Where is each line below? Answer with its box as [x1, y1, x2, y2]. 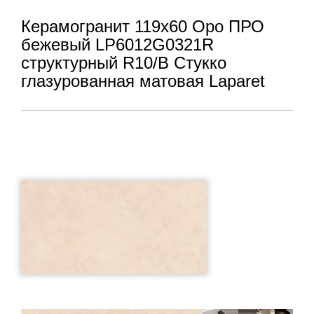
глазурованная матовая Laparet [21, 71, 265, 90]
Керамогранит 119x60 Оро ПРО [21, 17, 264, 36]
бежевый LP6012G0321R [21, 35, 214, 54]
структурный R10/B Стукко [21, 53, 226, 72]
